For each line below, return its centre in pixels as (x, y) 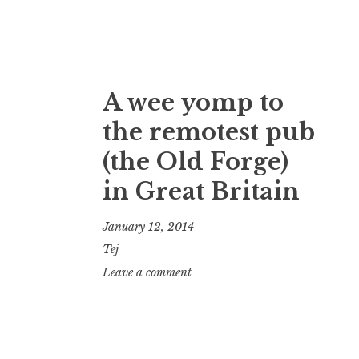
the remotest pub (209, 133)
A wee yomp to (193, 103)
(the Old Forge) (196, 162)
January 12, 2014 (148, 226)
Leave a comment (147, 273)
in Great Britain (201, 192)
